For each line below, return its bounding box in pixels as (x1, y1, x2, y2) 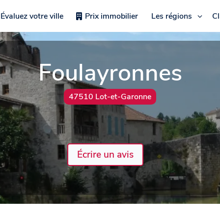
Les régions (151, 10, 192, 22)
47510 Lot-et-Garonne (69, 91, 151, 102)
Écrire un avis (77, 148, 134, 161)
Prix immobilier (84, 10, 138, 22)
